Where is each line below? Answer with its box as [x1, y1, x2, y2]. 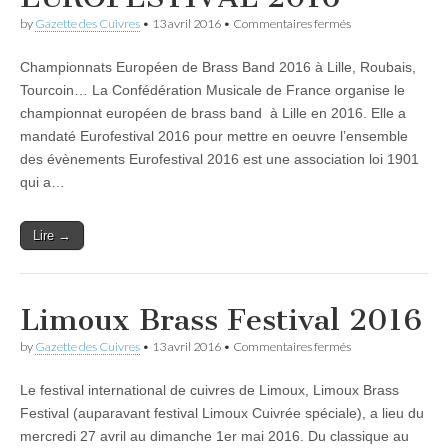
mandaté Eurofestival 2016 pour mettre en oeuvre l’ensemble [20, 128, 408, 144]
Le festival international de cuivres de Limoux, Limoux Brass [20, 382, 399, 398]
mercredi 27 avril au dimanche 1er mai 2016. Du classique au [20, 428, 409, 444]
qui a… [20, 174, 65, 190]
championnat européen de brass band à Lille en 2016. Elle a [20, 105, 406, 121]
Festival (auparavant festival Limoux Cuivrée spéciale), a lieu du [20, 405, 424, 421]
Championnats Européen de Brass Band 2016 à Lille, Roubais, [20, 59, 416, 75]
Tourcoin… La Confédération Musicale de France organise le [20, 82, 405, 98]
